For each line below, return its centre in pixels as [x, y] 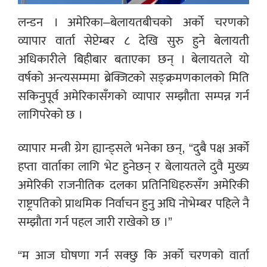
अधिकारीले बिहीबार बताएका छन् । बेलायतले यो [133, 60]
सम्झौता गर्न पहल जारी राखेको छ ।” [95, 222]
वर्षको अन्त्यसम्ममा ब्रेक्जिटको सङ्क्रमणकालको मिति [133, 78]
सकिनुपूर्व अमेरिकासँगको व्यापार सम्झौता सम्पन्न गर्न [133, 97]
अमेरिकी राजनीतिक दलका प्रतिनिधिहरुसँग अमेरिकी [133, 185]
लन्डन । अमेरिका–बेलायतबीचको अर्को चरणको [133, 23]
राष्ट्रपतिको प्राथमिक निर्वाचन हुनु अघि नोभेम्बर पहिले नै [133, 204]
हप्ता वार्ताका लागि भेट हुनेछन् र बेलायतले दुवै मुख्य [133, 167]
